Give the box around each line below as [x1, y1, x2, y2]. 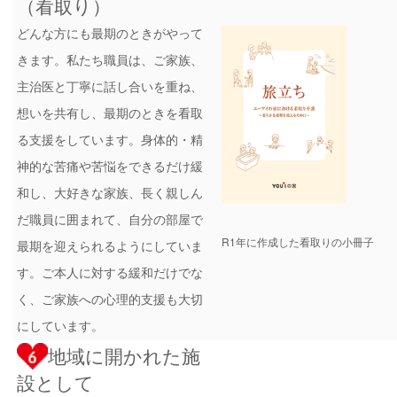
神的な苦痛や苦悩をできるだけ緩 [17, 157, 204, 175]
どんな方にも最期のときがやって [17, 24, 204, 43]
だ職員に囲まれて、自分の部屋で [17, 210, 204, 229]
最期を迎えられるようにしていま [17, 237, 204, 255]
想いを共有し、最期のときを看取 [17, 104, 204, 122]
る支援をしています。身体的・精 [17, 130, 204, 149]
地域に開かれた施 [48, 342, 201, 370]
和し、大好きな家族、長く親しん [17, 183, 204, 202]
